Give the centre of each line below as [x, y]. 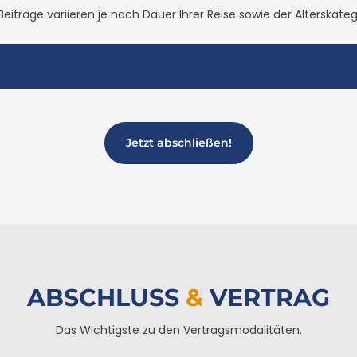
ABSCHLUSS [106, 298]
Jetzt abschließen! [178, 143]
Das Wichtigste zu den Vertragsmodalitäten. [178, 330]
